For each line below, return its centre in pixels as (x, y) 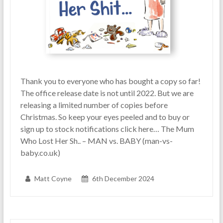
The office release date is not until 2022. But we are (107, 93)
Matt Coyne (53, 179)
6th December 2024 (123, 179)
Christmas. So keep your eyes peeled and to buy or (105, 117)
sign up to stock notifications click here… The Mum (107, 129)
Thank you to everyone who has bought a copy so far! (110, 81)
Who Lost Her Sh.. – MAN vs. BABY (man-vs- (96, 141)
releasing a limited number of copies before (94, 105)
